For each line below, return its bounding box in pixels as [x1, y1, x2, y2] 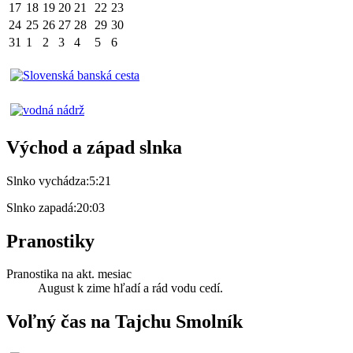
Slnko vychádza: [6, 173, 89, 188]
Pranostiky [6, 230, 95, 251]
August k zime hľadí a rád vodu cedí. [38, 281, 223, 295]
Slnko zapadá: [6, 200, 76, 214]
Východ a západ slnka [6, 136, 182, 158]
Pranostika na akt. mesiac [6, 267, 132, 281]
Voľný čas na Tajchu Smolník [6, 311, 243, 333]
